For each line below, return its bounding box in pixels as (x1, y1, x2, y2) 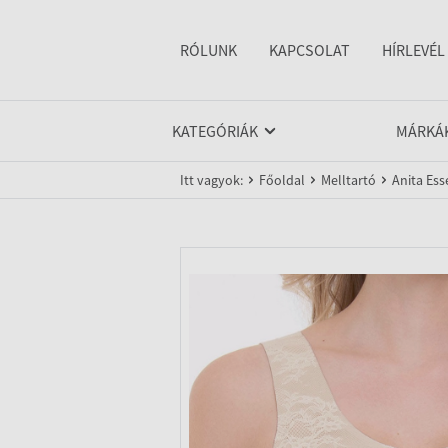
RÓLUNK (180, 40, 237, 60)
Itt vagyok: (180, 171, 243, 189)
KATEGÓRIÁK (172, 121, 258, 141)
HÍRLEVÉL (382, 40, 445, 60)
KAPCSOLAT (269, 40, 350, 60)
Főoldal (259, 171, 305, 189)
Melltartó (321, 171, 376, 189)
